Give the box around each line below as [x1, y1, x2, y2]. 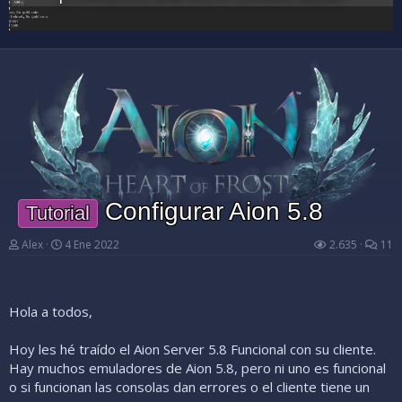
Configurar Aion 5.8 [97, 197, 323, 226]
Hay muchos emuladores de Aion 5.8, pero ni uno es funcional [9, 359, 386, 378]
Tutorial [25, 202, 90, 225]
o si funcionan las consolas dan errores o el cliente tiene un [9, 378, 370, 397]
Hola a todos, [9, 302, 92, 321]
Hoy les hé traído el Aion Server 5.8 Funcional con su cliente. [9, 340, 376, 359]
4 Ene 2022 [65, 237, 119, 253]
